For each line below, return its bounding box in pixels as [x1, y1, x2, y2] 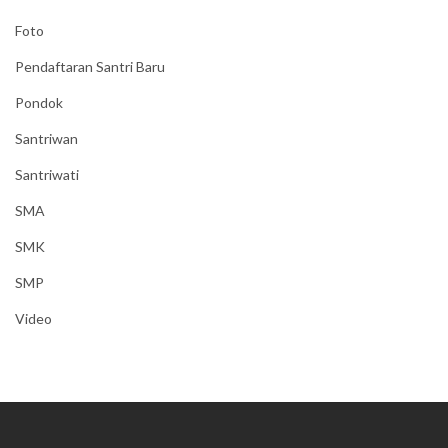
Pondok [15, 94, 63, 112]
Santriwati [15, 166, 79, 184]
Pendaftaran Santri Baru [15, 58, 165, 76]
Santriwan [15, 130, 78, 148]
